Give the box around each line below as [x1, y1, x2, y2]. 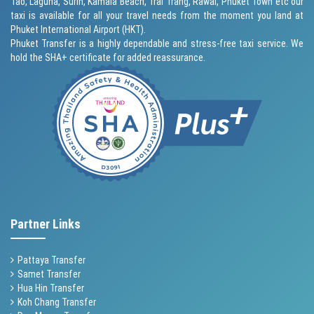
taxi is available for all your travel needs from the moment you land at [11, 9, 303, 21]
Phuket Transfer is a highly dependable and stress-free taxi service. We [11, 37, 303, 49]
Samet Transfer [18, 268, 81, 280]
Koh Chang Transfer [18, 296, 96, 308]
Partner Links [11, 216, 81, 231]
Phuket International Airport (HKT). [11, 23, 146, 35]
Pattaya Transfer [18, 254, 86, 266]
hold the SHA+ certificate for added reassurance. [11, 51, 205, 63]
